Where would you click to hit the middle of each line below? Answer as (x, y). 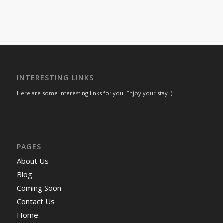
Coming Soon (39, 188)
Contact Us (36, 201)
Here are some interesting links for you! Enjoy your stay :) (94, 93)
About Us (33, 161)
